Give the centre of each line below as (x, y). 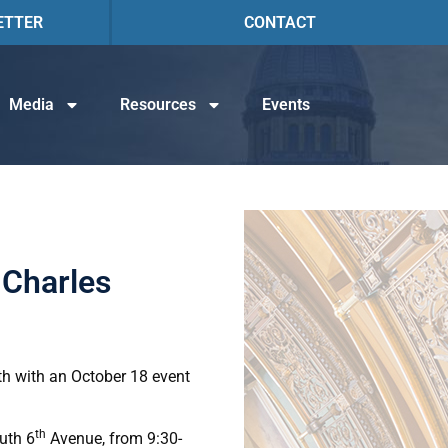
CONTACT (280, 22)
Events (285, 104)
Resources (157, 104)
